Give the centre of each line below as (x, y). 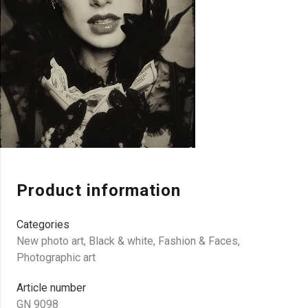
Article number (51, 288)
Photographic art (56, 257)
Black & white (121, 241)
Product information (99, 190)
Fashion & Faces (198, 241)
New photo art (50, 241)
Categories (43, 224)
